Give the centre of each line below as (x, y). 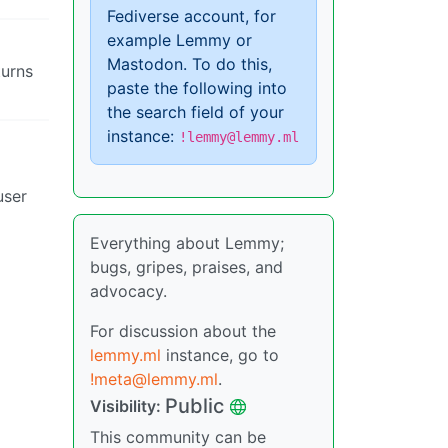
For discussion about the (183, 331)
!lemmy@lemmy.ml (239, 137)
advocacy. (128, 291)
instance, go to (220, 355)
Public (194, 406)
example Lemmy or (179, 40)
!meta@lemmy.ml (154, 379)
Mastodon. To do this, (189, 64)
